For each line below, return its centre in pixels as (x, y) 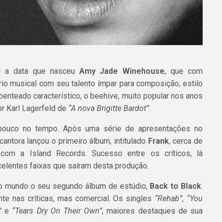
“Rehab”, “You (179, 199)
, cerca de (186, 141)
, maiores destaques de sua (152, 211)
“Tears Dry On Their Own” (57, 211)
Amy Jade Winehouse (122, 71)
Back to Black (175, 186)
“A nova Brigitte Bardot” (109, 109)
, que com (184, 71)
